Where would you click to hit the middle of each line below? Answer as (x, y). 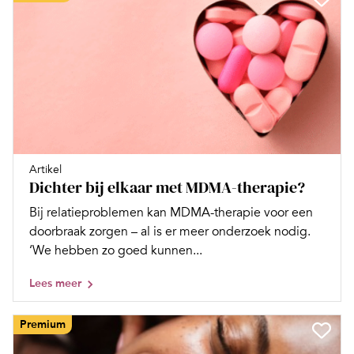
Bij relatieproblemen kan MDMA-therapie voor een (171, 213)
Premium (43, 325)
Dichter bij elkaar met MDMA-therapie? (167, 188)
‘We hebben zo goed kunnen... (116, 251)
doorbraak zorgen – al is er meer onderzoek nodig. (170, 232)
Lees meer (55, 284)
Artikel (45, 170)
